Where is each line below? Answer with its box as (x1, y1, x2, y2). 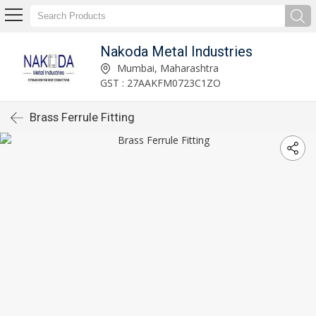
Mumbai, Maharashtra (114, 61, 219, 75)
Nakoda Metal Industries (99, 42, 253, 60)
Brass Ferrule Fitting (30, 110, 135, 124)
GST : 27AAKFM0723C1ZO (99, 75, 221, 90)
